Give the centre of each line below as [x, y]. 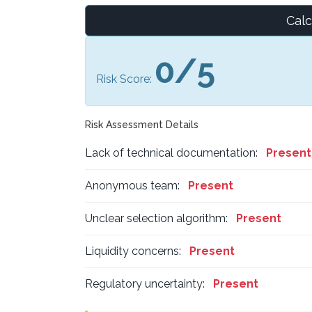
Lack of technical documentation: [171, 153]
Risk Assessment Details [142, 124]
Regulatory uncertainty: [145, 283]
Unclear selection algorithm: [156, 218]
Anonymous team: [132, 185]
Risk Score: [125, 79]
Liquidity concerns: [133, 251]
